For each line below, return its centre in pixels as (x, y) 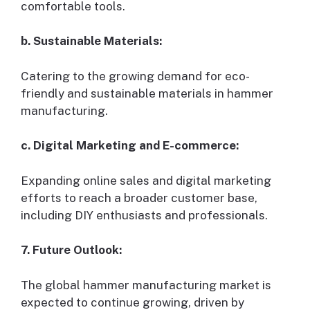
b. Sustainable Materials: (91, 41)
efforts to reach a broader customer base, (139, 198)
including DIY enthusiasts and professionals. (144, 215)
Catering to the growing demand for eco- (135, 76)
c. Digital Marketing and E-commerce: (130, 146)
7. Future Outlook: (71, 250)
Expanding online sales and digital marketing (146, 180)
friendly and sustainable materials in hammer (147, 93)
